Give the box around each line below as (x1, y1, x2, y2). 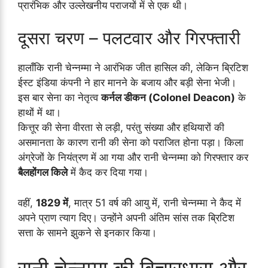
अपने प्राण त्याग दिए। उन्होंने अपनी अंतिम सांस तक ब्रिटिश (18, 211, 234, 224)
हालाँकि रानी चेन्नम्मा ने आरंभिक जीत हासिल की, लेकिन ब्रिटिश (18, 62, 248, 74)
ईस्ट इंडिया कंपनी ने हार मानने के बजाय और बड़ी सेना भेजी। (18, 77, 236, 89)
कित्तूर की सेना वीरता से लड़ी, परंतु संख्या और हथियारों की (18, 121, 224, 134)
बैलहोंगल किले (18, 166, 68, 179)
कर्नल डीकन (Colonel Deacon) (101, 92, 235, 104)
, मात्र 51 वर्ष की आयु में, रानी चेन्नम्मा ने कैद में (68, 196, 241, 209)
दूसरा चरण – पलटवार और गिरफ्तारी (18, 28, 240, 49)
